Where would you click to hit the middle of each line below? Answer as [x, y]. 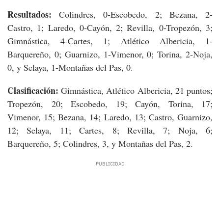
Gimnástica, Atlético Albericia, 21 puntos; [137, 90]
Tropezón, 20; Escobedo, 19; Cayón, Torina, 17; [110, 103]
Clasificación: [34, 90]
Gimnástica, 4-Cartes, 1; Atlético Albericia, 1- [110, 41]
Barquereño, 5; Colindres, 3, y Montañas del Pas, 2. [100, 143]
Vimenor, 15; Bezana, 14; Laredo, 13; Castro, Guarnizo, [110, 117]
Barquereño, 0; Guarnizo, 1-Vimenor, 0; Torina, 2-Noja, [110, 54]
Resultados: [29, 14]
